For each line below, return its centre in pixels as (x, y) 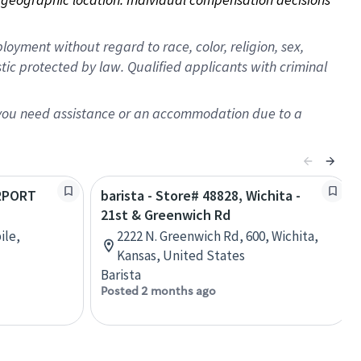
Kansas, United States (181, 255)
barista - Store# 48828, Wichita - (201, 195)
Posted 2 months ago (158, 291)
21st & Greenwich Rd (166, 215)
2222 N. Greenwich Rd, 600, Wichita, (218, 236)
